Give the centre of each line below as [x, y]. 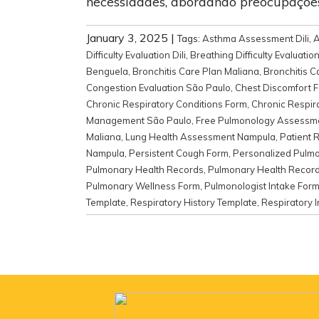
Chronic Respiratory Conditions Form [167, 104]
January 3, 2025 [127, 37]
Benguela [107, 71]
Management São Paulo [139, 120]
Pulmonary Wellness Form [143, 185]
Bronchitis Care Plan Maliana [196, 71]
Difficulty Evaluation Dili [136, 54]
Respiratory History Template [194, 202]
